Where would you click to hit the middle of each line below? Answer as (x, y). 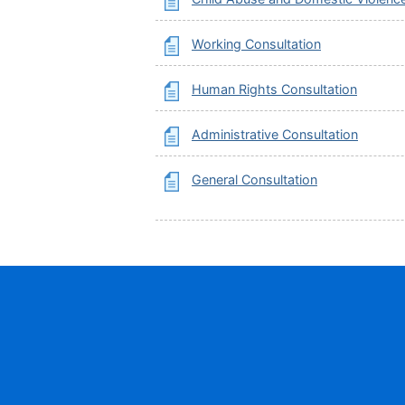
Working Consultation (256, 44)
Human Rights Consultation (274, 89)
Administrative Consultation (275, 134)
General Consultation (254, 179)
